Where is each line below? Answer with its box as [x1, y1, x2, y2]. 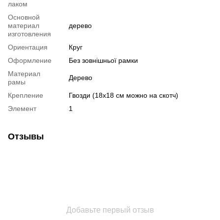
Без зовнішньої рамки [69, 56, 138, 64]
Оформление [8, 56, 52, 64]
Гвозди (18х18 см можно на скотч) [69, 91, 178, 99]
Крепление [8, 91, 43, 99]
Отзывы [8, 131, 44, 141]
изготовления [8, 29, 51, 38]
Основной [8, 13, 40, 21]
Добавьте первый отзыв [66, 205, 154, 214]
